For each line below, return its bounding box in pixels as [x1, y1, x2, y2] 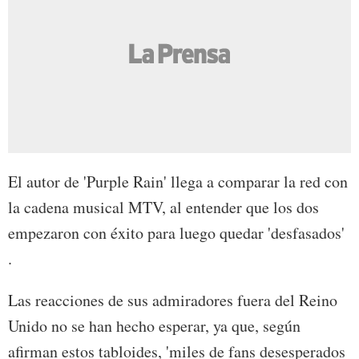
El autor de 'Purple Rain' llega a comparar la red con [8, 171, 348, 193]
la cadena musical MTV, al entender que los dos [8, 196, 319, 219]
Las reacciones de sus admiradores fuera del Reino [8, 289, 337, 312]
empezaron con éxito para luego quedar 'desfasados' [8, 222, 345, 244]
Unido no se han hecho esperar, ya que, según [8, 315, 301, 337]
